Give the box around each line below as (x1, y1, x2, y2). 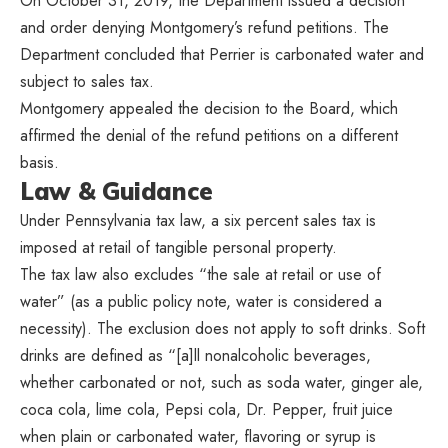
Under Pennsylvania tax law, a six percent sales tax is (20, 209, 376, 233)
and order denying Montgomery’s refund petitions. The (20, 16, 389, 40)
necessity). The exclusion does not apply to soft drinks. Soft (20, 317, 425, 341)
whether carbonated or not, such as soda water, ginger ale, (20, 371, 423, 395)
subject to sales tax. (20, 70, 154, 94)
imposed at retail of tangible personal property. (20, 236, 337, 260)
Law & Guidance (20, 176, 214, 207)
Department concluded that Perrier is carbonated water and (20, 43, 424, 67)
